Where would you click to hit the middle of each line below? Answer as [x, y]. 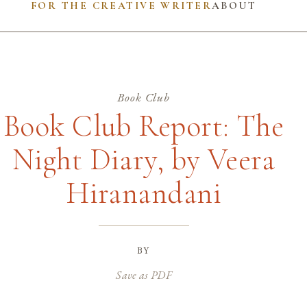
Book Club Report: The [144, 126]
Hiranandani [144, 193]
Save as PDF [144, 274]
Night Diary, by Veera [144, 159]
